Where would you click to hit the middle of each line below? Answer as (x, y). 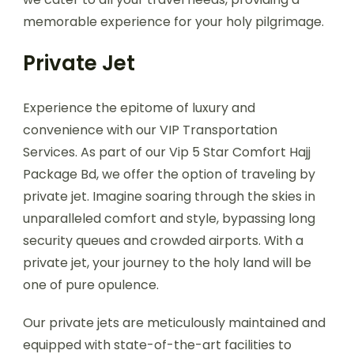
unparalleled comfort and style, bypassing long (169, 218)
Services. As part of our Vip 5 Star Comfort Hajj (167, 152)
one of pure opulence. (91, 284)
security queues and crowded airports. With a (163, 240)
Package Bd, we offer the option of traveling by (169, 174)
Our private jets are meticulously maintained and (174, 322)
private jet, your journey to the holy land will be (167, 262)
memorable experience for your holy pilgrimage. (173, 21)
